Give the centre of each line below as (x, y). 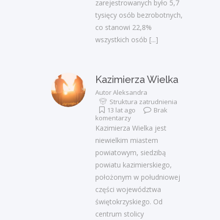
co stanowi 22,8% (124, 27)
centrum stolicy (120, 214)
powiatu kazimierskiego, (134, 165)
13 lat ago (121, 110)
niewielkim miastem (127, 140)
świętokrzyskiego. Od (129, 202)
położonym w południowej (138, 177)
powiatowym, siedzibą (131, 153)
